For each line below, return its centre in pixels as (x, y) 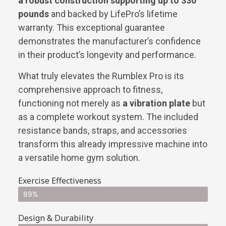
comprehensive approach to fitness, (90, 89)
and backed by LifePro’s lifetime (113, 14)
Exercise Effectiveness (60, 180)
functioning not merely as (70, 103)
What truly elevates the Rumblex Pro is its (101, 76)
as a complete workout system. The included (108, 117)
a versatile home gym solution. (79, 157)
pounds (34, 14)
